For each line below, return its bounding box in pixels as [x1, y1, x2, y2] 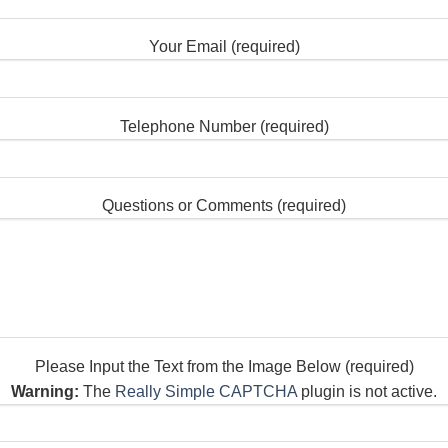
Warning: [11, 382, 79, 400]
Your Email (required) [148, 38, 300, 56]
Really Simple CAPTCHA [115, 382, 297, 400]
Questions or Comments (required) [102, 197, 346, 215]
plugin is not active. [297, 382, 437, 400]
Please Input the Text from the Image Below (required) [34, 357, 414, 375]
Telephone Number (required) [119, 117, 329, 135]
